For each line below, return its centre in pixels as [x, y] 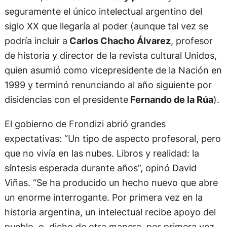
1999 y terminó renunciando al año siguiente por [108, 85]
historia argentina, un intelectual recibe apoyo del [110, 212]
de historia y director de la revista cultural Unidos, [110, 55]
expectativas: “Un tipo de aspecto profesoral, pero [112, 138]
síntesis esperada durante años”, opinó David [100, 167]
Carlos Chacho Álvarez [119, 41]
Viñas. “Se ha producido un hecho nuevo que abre [111, 182]
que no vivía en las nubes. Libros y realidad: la [102, 153]
